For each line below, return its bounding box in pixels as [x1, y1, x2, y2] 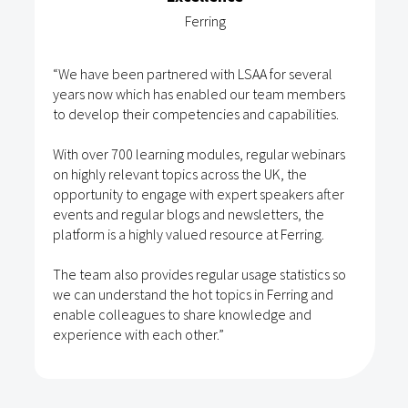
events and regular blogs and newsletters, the [53, 205, 324, 224]
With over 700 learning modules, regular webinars [53, 145, 345, 164]
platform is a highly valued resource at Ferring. [53, 225, 324, 244]
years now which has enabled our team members [53, 85, 345, 104]
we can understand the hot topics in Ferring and [53, 285, 333, 304]
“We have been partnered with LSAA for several [53, 65, 332, 84]
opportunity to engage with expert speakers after [53, 185, 344, 204]
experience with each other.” [53, 325, 224, 344]
